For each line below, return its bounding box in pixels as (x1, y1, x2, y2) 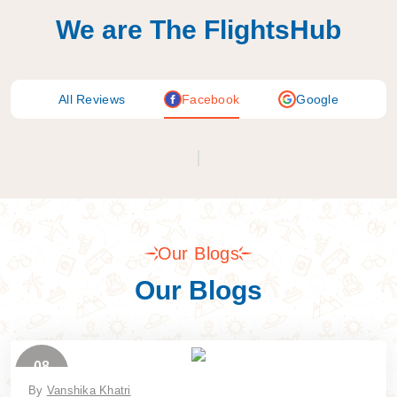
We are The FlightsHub (56, 14, 341, 44)
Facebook (182, 91, 240, 106)
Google (296, 91, 339, 106)
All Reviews (58, 91, 126, 106)
